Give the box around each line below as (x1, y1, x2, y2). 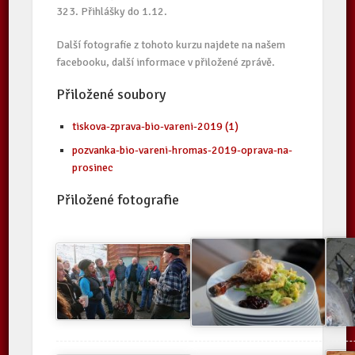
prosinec (72, 161, 114, 174)
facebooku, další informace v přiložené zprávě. (56, 55, 278, 69)
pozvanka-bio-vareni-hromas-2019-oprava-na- (72, 143, 293, 157)
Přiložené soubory (56, 86, 166, 103)
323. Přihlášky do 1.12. (56, 5, 168, 18)
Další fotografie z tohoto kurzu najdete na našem (56, 38, 286, 52)
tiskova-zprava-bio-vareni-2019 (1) (72, 120, 239, 133)
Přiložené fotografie (56, 191, 180, 208)
